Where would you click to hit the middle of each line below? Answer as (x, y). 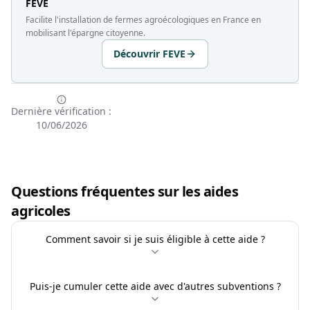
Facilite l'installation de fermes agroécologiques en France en (143, 20)
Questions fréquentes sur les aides (125, 191)
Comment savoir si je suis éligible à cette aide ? (155, 239)
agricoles (41, 211)
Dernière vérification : (61, 111)
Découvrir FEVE (149, 54)
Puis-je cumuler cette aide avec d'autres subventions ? (155, 286)
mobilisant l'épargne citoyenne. (85, 33)
